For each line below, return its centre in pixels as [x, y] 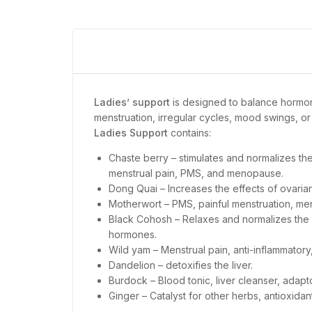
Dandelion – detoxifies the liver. [181, 265]
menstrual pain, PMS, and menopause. [196, 173]
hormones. [133, 234]
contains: [189, 132]
